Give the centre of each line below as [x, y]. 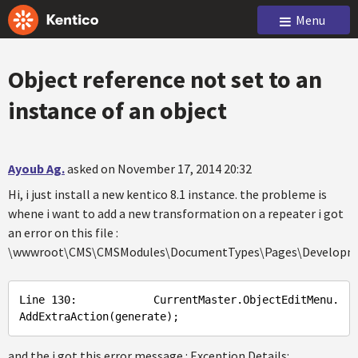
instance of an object [117, 110]
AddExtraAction [64, 316]
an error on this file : [63, 233]
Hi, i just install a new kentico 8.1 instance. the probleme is [167, 194]
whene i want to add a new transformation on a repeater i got [176, 213]
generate [141, 316]
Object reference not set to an [165, 79]
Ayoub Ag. [36, 169]
